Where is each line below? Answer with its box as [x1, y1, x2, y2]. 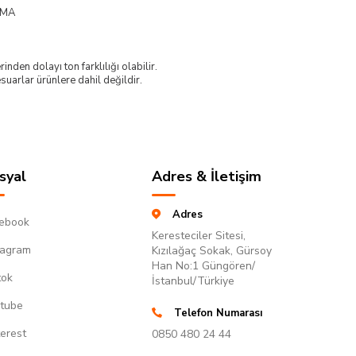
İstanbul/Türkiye [152, 273, 234, 288]
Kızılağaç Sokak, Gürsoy [152, 242, 272, 258]
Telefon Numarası [174, 305, 262, 320]
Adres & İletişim [152, 166, 261, 186]
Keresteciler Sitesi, [152, 227, 246, 243]
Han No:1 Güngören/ [152, 257, 255, 273]
